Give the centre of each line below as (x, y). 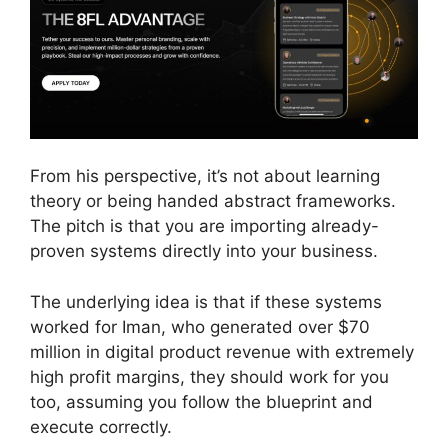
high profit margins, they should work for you (209, 376)
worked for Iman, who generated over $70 (200, 326)
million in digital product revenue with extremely (222, 351)
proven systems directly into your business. (204, 251)
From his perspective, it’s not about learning (205, 176)
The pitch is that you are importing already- (204, 226)
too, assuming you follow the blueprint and (201, 401)
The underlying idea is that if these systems (206, 301)
